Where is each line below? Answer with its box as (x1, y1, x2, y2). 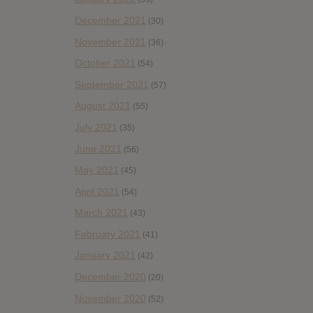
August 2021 (75, 100, 131, 112)
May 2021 (75, 164, 119, 176)
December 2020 (75, 271, 146, 283)
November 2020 (75, 292, 146, 304)
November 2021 (75, 36, 146, 48)
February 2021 (75, 228, 140, 240)
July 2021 (75, 121, 117, 133)
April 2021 (75, 185, 119, 197)
